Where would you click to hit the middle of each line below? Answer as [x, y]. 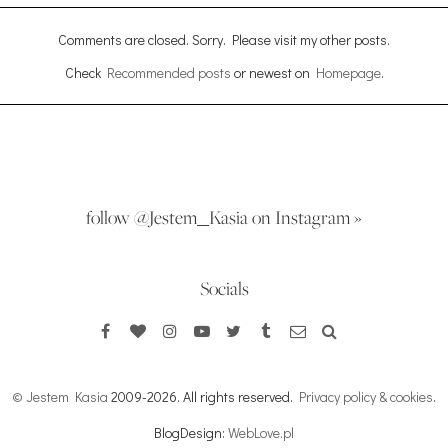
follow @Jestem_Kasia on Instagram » [224, 217]
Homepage [348, 73]
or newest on [273, 73]
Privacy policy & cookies [366, 397]
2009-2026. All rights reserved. [205, 397]
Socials [224, 288]
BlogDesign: [191, 433]
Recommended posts [168, 73]
